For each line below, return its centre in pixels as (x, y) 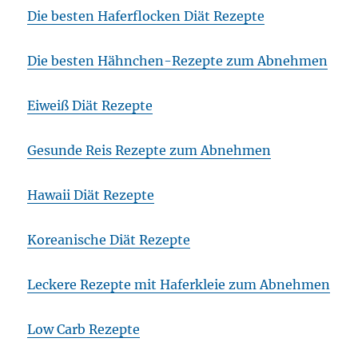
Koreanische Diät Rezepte (109, 240)
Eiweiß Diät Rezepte (90, 106)
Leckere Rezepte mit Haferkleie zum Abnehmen (179, 285)
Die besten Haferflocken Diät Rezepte (146, 16)
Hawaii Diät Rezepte (91, 195)
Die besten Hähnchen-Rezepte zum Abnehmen (178, 61)
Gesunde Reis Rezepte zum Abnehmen (149, 151)
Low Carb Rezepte (84, 330)
